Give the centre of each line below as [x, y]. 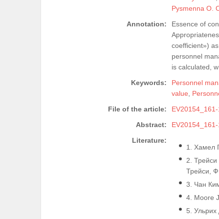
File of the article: [137, 109]
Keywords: [149, 83]
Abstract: [151, 125]
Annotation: [147, 24]
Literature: [149, 141]
